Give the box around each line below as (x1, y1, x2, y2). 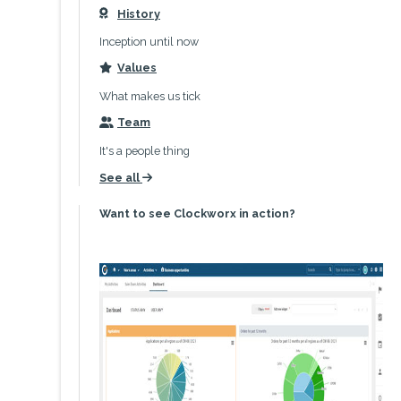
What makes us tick (99, 90, 200, 103)
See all (99, 170, 142, 184)
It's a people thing (99, 143, 190, 158)
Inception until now (99, 35, 199, 49)
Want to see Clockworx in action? (99, 206, 295, 220)
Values (117, 61, 157, 75)
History (117, 6, 160, 21)
